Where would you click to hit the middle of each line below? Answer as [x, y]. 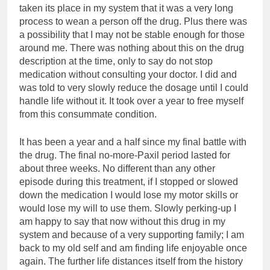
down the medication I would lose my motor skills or [129, 195]
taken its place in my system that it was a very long [126, 8]
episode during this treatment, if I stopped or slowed [129, 181]
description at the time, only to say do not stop [116, 61]
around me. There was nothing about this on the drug [132, 48]
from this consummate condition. [88, 114]
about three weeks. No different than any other [117, 168]
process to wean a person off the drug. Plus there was [133, 21]
